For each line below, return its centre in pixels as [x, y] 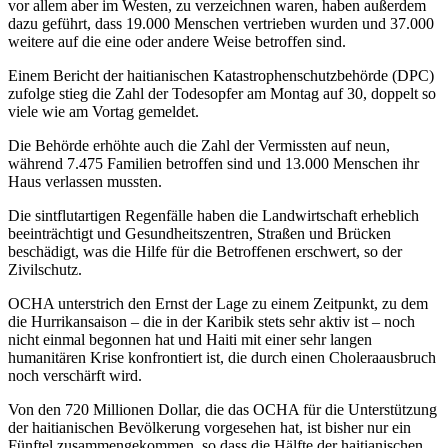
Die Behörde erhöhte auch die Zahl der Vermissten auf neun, [199, 146]
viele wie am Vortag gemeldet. [103, 112]
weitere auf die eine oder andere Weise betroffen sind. [177, 42]
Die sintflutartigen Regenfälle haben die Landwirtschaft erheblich [213, 216]
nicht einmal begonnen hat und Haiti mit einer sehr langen [190, 340]
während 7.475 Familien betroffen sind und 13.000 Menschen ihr [213, 164]
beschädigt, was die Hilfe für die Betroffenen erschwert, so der [205, 252]
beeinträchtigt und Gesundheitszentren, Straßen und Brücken [199, 234]
